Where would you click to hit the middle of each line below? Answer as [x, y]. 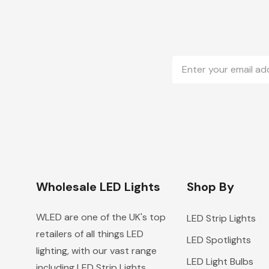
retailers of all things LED [90, 234]
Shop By [210, 187]
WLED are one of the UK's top [101, 217]
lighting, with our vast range [96, 251]
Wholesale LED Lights [98, 187]
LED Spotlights [219, 240]
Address [193, 77]
